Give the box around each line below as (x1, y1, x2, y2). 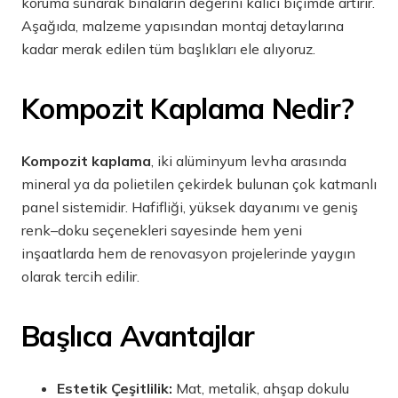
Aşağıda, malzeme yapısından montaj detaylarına (21, 17, 344, 36)
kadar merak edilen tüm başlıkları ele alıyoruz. (21, 40, 315, 59)
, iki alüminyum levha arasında (151, 152, 346, 171)
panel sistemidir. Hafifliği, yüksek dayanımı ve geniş (21, 198, 358, 217)
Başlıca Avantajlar (21, 318, 255, 354)
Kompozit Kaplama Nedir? (21, 91, 354, 127)
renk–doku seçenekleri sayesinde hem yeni (21, 221, 302, 240)
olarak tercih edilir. (21, 267, 139, 286)
